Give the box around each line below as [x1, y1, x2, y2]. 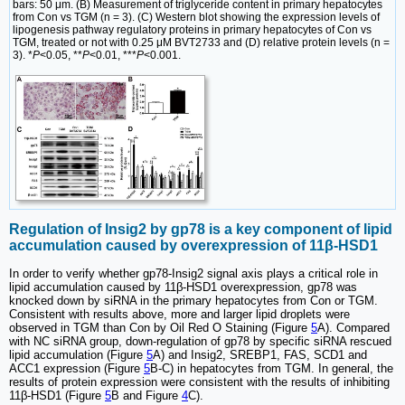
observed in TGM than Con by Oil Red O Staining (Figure [9, 320, 311, 334]
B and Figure [111, 388, 182, 402]
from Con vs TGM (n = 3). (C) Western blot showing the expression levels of [13, 10, 380, 24]
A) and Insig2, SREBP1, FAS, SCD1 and [153, 347, 367, 362]
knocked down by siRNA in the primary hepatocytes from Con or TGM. [9, 293, 378, 307]
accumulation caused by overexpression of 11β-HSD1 [9, 238, 378, 254]
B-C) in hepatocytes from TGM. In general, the [150, 361, 393, 375]
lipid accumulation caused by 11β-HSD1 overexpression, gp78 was [9, 279, 357, 294]
